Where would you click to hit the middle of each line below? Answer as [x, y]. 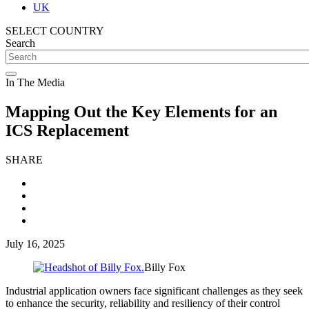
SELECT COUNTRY [55, 31]
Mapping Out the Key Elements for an [141, 111]
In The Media [35, 82]
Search [20, 43]
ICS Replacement [67, 130]
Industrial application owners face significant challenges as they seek [154, 290]
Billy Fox [165, 267]
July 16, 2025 [35, 243]
